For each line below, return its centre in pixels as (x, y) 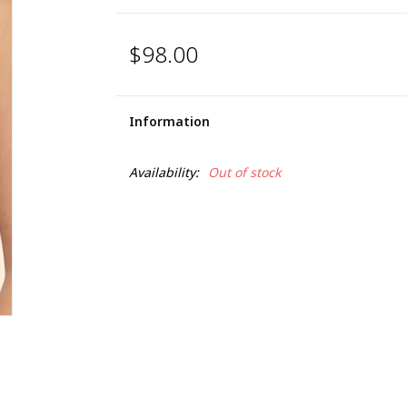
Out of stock (244, 172)
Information (169, 121)
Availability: (164, 172)
